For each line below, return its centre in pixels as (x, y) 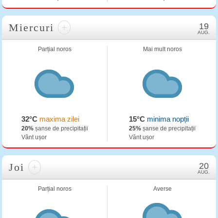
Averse (162, 189)
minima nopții (167, 119)
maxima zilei (58, 119)
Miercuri (34, 27)
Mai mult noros (162, 49)
